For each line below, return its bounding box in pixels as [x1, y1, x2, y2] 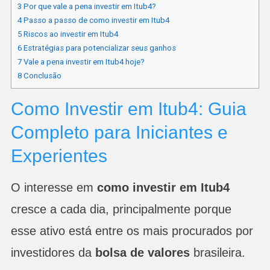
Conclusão [21, 71, 61, 80]
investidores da [10, 245, 95, 259]
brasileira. [189, 245, 245, 259]
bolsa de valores [95, 245, 190, 259]
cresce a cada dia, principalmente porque [10, 202, 231, 216]
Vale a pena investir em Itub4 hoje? [21, 57, 145, 66]
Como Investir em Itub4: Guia [10, 98, 246, 119]
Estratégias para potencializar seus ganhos [21, 43, 176, 52]
